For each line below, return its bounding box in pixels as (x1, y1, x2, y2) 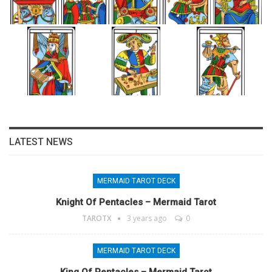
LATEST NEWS (9, 135, 73, 148)
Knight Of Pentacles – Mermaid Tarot (56, 197, 216, 208)
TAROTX (82, 213, 113, 224)
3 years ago (127, 213, 167, 224)
